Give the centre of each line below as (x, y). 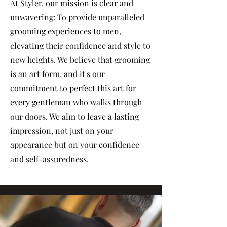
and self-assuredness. (49, 159)
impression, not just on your (62, 130)
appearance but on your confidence (75, 144)
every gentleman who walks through (76, 102)
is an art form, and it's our (58, 73)
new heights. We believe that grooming (80, 59)
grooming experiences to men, (66, 31)
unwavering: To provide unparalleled (77, 17)
